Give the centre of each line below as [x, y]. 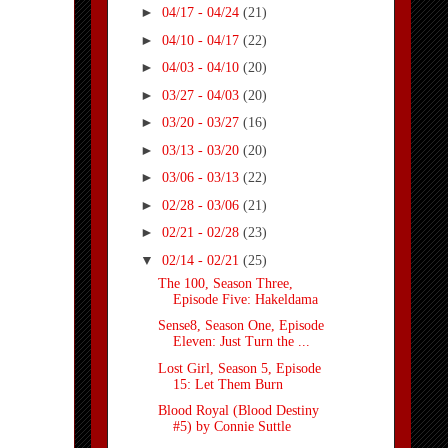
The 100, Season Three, [225, 283]
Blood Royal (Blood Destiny [238, 411]
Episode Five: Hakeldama [245, 299]
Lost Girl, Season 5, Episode [239, 368]
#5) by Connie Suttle [231, 427]
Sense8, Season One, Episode [240, 326]
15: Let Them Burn [227, 384]
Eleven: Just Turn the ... [241, 342]
